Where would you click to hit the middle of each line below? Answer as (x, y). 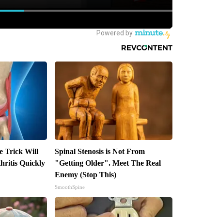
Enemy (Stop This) (85, 175)
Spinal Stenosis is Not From (100, 152)
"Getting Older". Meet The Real (108, 163)
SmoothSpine (70, 187)
